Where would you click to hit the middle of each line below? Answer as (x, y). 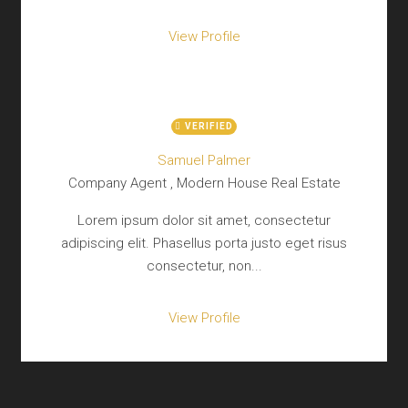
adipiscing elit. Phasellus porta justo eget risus (204, 243)
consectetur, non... (204, 266)
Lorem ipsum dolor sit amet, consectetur (204, 220)
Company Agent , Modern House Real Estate (204, 183)
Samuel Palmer (204, 160)
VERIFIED (209, 126)
